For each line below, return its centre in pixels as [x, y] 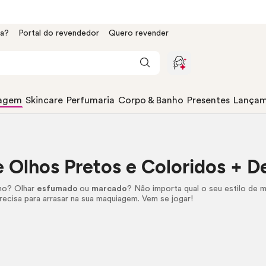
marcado [110, 189]
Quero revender [139, 33]
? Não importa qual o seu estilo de [194, 189]
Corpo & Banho [151, 100]
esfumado [58, 189]
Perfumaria [91, 100]
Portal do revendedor [59, 33]
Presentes [208, 100]
